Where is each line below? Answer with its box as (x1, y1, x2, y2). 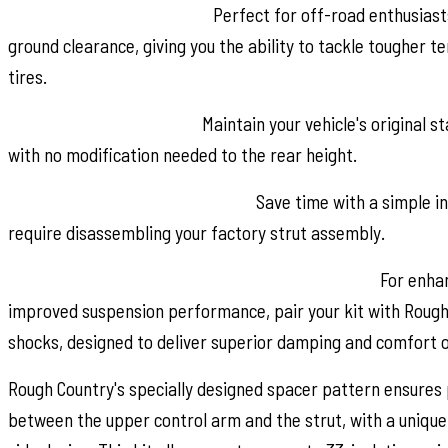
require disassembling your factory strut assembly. (8, 220, 385, 244)
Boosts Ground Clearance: (8, 2, 209, 26)
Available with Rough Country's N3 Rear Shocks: (8, 267, 376, 291)
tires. (8, 64, 47, 88)
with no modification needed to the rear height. (8, 142, 357, 166)
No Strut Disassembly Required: (8, 189, 252, 213)
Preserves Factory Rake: (8, 111, 198, 135)
